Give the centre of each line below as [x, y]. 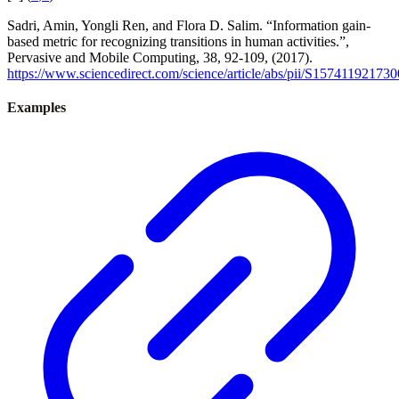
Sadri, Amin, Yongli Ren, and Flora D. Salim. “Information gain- [189, 25]
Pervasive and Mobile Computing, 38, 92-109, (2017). [160, 57]
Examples [37, 107]
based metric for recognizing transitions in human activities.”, [178, 41]
